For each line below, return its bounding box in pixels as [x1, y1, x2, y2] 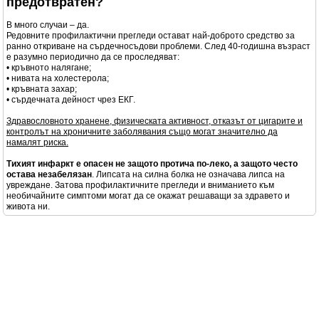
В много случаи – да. [6, 20, 89, 30]
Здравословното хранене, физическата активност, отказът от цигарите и [6, 116, 303, 126]
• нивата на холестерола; [6, 73, 109, 83]
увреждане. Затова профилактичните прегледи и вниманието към [6, 180, 274, 190]
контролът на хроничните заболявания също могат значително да [6, 127, 278, 137]
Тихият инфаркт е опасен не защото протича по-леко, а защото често [6, 159, 298, 169]
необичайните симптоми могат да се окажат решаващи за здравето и [6, 191, 290, 201]
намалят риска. [6, 137, 68, 147]
